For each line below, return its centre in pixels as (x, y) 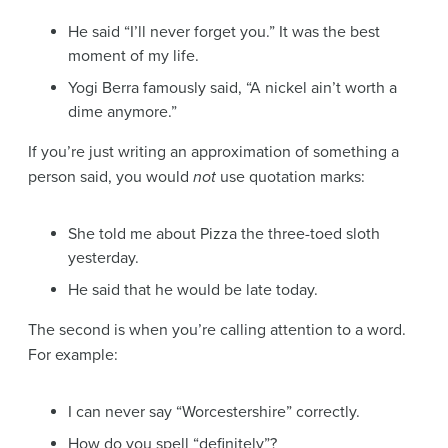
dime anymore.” (122, 112)
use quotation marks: (290, 177)
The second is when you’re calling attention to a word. (217, 330)
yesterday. (103, 258)
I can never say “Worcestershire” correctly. (214, 412)
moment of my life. (133, 56)
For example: (73, 355)
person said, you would (110, 177)
